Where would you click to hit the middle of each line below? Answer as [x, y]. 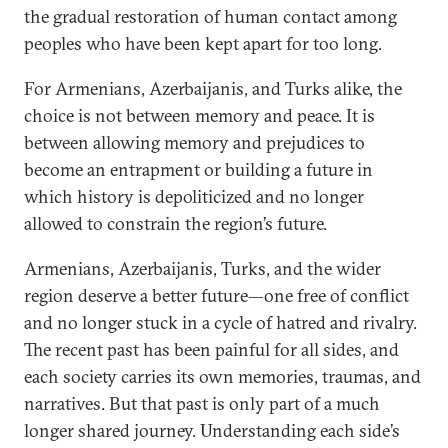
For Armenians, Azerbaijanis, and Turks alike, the [213, 88]
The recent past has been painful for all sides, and [211, 349]
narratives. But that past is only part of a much [202, 403]
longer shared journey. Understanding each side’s [212, 430]
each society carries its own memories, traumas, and [222, 376]
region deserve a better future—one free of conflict [216, 295]
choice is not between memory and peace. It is [199, 115]
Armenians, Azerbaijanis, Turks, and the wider [202, 268]
